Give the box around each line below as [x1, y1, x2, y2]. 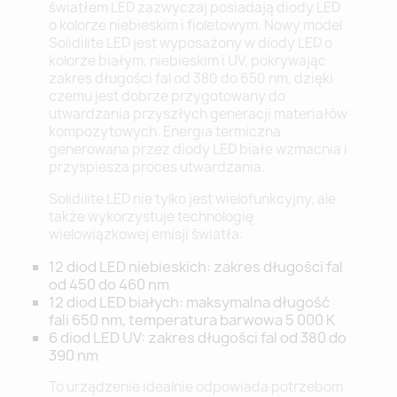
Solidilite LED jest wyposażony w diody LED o [49, 34, 332, 53]
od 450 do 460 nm [49, 275, 169, 295]
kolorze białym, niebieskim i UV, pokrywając [49, 51, 326, 71]
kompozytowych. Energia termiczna [49, 122, 281, 142]
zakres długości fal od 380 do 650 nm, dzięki [49, 69, 333, 89]
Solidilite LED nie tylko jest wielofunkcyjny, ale [49, 190, 336, 209]
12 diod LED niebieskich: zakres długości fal [49, 257, 343, 277]
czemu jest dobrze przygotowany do [49, 87, 285, 106]
